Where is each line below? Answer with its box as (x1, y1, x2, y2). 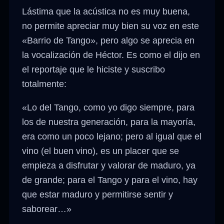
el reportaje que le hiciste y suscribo (22, 64, 165, 74)
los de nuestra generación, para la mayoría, (22, 116, 196, 127)
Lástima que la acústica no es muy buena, (22, 6, 190, 16)
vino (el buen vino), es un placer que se (22, 145, 179, 156)
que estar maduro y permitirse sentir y (22, 189, 173, 199)
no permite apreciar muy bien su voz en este (22, 20, 199, 31)
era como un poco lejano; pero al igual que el (22, 131, 202, 141)
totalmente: (22, 78, 67, 89)
